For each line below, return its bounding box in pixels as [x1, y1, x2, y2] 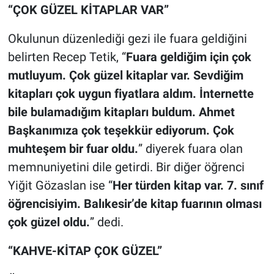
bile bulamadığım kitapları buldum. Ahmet [7, 104, 235, 119]
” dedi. [89, 214, 124, 229]
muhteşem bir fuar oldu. [7, 141, 138, 156]
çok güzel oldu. [7, 214, 90, 229]
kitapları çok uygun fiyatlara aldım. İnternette [7, 86, 254, 101]
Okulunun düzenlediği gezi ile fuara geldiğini [7, 31, 247, 46]
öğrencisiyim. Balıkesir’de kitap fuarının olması [7, 196, 262, 211]
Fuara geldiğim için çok [125, 49, 251, 64]
